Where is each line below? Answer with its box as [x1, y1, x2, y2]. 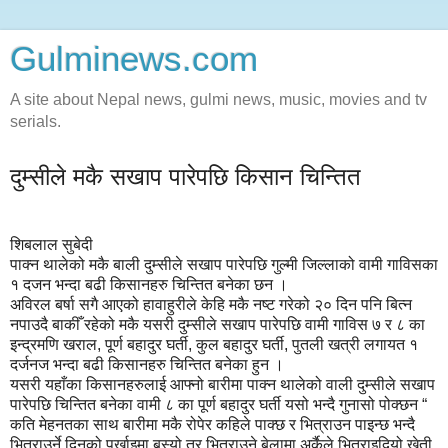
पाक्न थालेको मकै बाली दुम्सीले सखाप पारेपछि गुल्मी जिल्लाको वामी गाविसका [10, 255, 438, 273]
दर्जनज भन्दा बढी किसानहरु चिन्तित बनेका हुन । [10, 355, 284, 373]
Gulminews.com [10, 40, 258, 78]
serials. [10, 113, 61, 130]
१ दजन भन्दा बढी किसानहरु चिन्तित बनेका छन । [10, 275, 288, 293]
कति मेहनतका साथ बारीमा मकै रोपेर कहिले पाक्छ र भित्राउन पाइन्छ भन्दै [10, 415, 415, 433]
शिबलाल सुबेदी [10, 235, 93, 253]
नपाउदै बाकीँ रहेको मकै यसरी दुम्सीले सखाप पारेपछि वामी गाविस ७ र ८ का [10, 315, 425, 333]
